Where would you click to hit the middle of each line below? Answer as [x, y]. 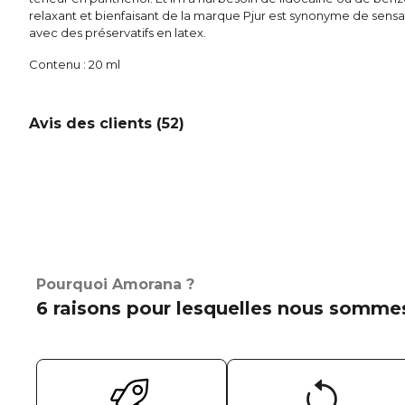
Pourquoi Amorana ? [115, 284]
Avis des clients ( [95, 124]
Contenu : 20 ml [75, 65]
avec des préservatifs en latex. [118, 33]
